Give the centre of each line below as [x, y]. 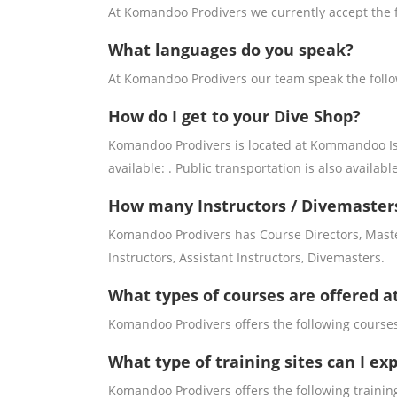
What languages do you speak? [231, 50]
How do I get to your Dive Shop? [234, 117]
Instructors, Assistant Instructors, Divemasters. [246, 258]
